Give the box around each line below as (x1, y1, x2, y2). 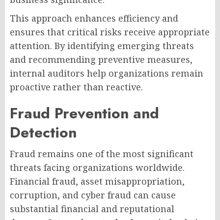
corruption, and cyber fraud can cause (10, 189, 176, 201)
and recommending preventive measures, (10, 54, 192, 66)
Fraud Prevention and (10, 103, 159, 124)
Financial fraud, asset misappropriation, (10, 175, 185, 188)
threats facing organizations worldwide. (10, 162, 185, 174)
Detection (10, 122, 77, 143)
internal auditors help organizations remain (10, 67, 203, 80)
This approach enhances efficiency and (10, 12, 178, 25)
